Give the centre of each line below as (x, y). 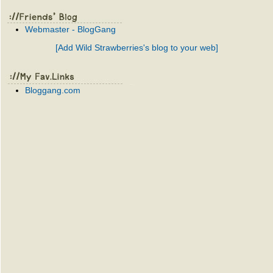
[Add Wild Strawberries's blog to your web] (137, 48)
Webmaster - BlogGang (70, 29)
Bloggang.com (53, 90)
